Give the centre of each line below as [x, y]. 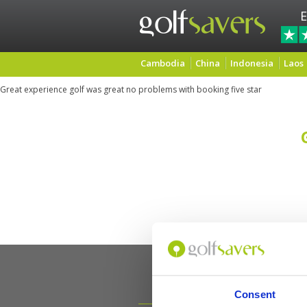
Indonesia [252, 63]
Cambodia [163, 63]
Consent [255, 294]
